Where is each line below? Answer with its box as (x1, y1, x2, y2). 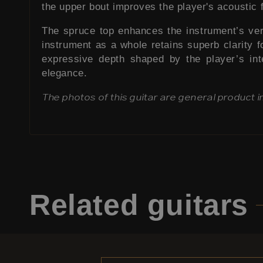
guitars (147, 188, 249, 221)
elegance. (42, 67, 87, 79)
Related (29, 188, 147, 221)
